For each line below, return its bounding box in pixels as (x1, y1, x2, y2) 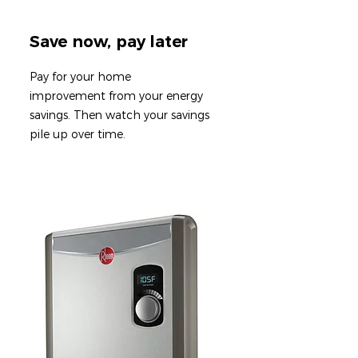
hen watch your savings (81, 108, 209, 122)
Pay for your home (30, 70, 131, 84)
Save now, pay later (30, 32, 189, 51)
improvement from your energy (30, 89, 203, 103)
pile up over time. (30, 127, 125, 141)
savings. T (30, 108, 81, 122)
